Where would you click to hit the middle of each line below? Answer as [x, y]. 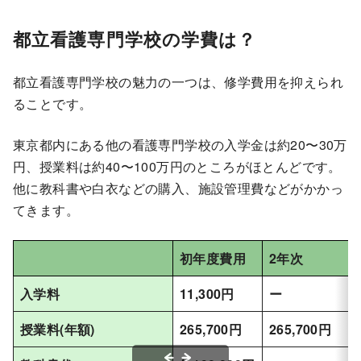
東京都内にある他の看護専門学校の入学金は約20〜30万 [180, 145]
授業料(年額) [58, 330]
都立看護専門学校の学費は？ [135, 39]
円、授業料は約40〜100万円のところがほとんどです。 [177, 167]
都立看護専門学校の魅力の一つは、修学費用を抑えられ [178, 82]
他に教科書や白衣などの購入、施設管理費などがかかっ [178, 189]
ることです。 [53, 104]
